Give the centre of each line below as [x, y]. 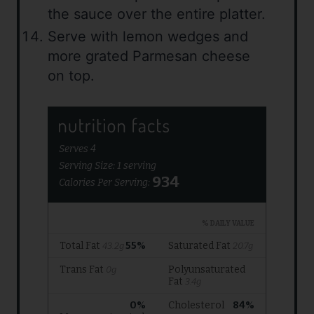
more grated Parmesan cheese [149, 56]
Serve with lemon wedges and [148, 37]
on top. [71, 76]
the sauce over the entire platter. [157, 14]
